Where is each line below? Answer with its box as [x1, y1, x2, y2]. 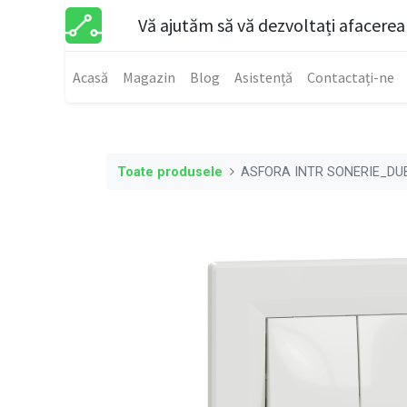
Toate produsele [117, 164, 223, 180]
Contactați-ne [307, 68, 394, 86]
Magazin [123, 68, 175, 86]
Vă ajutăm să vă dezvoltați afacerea [138, 14, 405, 36]
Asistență [234, 68, 293, 86]
